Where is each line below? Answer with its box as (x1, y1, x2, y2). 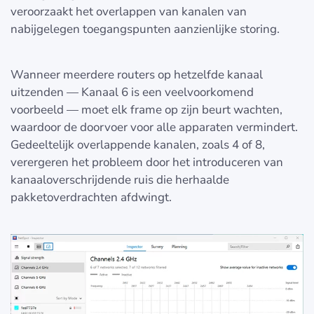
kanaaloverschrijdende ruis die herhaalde (11, 171, 229, 188)
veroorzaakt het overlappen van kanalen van (11, 3, 247, 20)
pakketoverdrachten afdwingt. (11, 189, 172, 205)
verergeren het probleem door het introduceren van (11, 153, 283, 170)
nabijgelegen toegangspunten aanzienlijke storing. (11, 20, 280, 37)
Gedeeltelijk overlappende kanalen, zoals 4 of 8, (11, 136, 265, 153)
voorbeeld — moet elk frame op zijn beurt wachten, (11, 101, 282, 118)
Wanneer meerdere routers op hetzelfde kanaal (11, 66, 263, 83)
